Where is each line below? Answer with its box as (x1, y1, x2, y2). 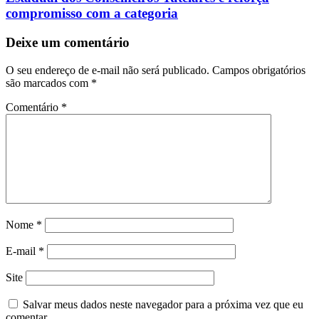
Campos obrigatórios (212, 63, 305, 76)
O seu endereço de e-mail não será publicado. (6, 63, 209, 76)
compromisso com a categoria (6, 6, 178, 21)
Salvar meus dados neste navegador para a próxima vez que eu (23, 298, 303, 310)
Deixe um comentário (6, 34, 130, 50)
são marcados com (6, 76, 91, 89)
